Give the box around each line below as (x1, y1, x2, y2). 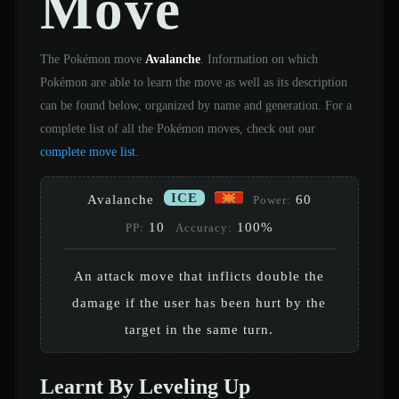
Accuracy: (175, 221, 232, 234)
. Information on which (199, 51, 318, 66)
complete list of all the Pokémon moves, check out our (39, 120, 315, 135)
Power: (252, 193, 291, 207)
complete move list (39, 143, 135, 159)
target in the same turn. (125, 321, 274, 337)
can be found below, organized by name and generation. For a (39, 97, 352, 112)
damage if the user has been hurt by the (72, 294, 327, 310)
